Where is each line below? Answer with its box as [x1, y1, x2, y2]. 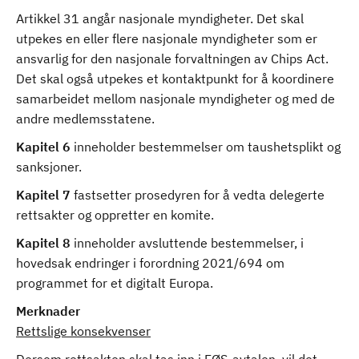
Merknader [16, 303, 80, 319]
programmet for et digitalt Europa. [16, 275, 213, 291]
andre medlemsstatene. [16, 111, 155, 127]
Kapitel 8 [16, 235, 74, 251]
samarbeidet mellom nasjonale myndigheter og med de [16, 91, 335, 107]
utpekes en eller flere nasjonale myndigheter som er [16, 30, 317, 46]
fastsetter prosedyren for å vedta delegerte [74, 187, 325, 203]
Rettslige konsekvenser [16, 323, 151, 339]
